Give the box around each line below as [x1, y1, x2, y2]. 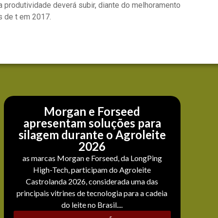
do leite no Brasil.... [61, 200, 123, 209]
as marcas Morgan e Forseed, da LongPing [22, 153, 162, 163]
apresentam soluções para [23, 115, 161, 130]
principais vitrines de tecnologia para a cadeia [17, 188, 168, 198]
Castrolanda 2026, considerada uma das [26, 176, 159, 186]
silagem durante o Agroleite [18, 127, 166, 142]
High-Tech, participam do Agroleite [33, 164, 151, 174]
